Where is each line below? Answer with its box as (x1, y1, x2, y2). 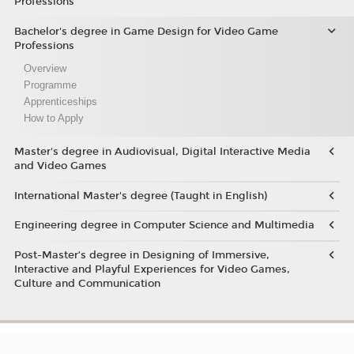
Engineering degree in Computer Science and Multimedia (13, 219, 314, 232)
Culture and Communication (13, 277, 160, 290)
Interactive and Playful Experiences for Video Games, (13, 262, 290, 276)
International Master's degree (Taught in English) (13, 189, 267, 202)
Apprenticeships (23, 96, 97, 108)
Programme (23, 79, 77, 92)
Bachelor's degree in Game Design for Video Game (13, 24, 278, 38)
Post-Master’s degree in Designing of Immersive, (13, 248, 269, 262)
